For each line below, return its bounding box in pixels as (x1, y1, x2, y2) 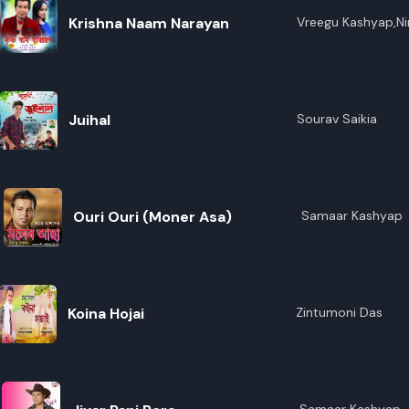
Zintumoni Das (295, 304, 383, 320)
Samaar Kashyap (300, 207, 403, 224)
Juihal (68, 110, 110, 130)
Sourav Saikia (296, 110, 377, 127)
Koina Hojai (67, 304, 144, 323)
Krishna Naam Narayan (68, 14, 229, 33)
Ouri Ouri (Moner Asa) (72, 207, 232, 226)
